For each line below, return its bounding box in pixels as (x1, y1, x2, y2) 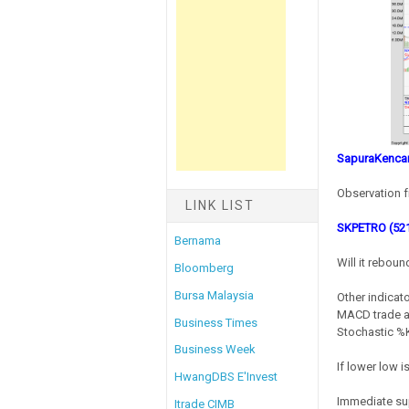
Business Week (174, 342, 256, 357)
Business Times (174, 315, 257, 330)
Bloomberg (174, 261, 234, 276)
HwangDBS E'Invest (174, 370, 278, 384)
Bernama (174, 234, 221, 248)
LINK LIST (185, 197, 255, 213)
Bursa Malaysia (174, 288, 254, 302)
